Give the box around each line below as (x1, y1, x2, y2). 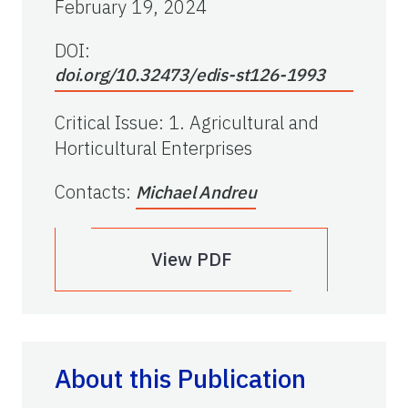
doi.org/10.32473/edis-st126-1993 (55, 63, 325, 86)
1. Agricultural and (168, 109, 319, 135)
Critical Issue (55, 109, 158, 135)
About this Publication (55, 361, 306, 395)
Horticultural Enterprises (55, 135, 252, 160)
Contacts (55, 178, 126, 204)
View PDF (151, 246, 231, 271)
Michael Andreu (136, 180, 257, 203)
